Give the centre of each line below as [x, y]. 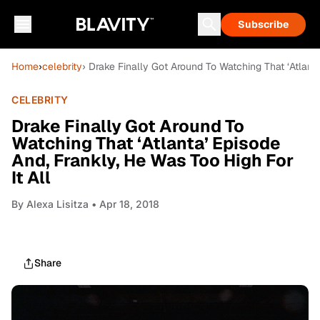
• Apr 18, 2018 [124, 204]
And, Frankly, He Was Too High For [152, 160]
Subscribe [263, 24]
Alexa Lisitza [57, 204]
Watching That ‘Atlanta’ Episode [146, 143]
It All [31, 177]
